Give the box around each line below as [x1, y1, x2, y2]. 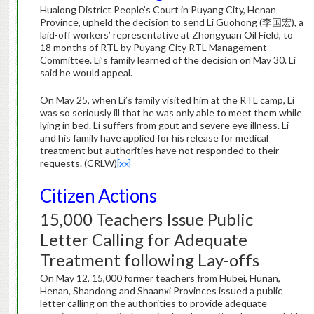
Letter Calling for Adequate [39, 229, 247, 250]
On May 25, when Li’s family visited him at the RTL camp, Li [39, 94, 294, 107]
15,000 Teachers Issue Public [39, 209, 253, 230]
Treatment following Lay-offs [39, 250, 259, 271]
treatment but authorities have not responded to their [39, 144, 279, 157]
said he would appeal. [39, 67, 132, 79]
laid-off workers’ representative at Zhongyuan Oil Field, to [39, 29, 293, 41]
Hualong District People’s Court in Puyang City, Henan [39, 4, 276, 16]
